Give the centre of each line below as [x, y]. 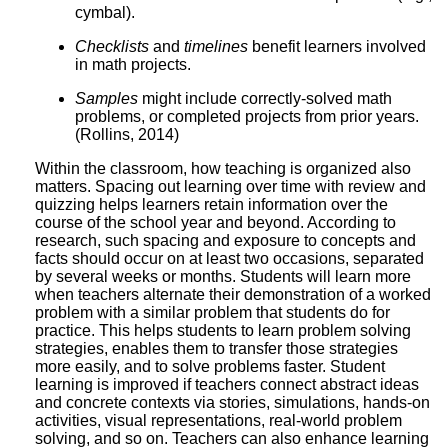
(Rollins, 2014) [127, 134]
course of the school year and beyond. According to [215, 222]
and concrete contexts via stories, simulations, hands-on [232, 402]
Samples [106, 98]
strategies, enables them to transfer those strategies [216, 348]
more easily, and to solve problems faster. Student [210, 366]
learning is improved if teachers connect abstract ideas [227, 384]
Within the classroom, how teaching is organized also [223, 168]
